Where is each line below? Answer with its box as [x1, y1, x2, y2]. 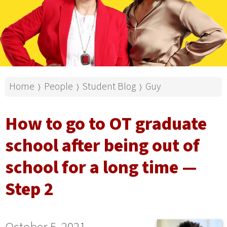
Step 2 [5, 176, 54, 202]
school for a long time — [5, 154, 197, 180]
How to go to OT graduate [5, 110, 207, 137]
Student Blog [83, 79, 136, 94]
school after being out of [5, 132, 200, 159]
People [44, 79, 73, 94]
